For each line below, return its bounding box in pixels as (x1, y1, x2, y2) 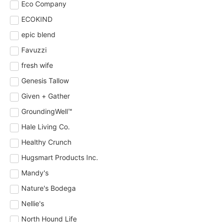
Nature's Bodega (21, 184, 76, 193)
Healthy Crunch (21, 138, 71, 147)
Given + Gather (21, 92, 70, 101)
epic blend (21, 30, 55, 39)
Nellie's (21, 199, 44, 208)
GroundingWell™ (21, 107, 72, 116)
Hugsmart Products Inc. (21, 153, 98, 162)
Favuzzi (21, 46, 47, 55)
